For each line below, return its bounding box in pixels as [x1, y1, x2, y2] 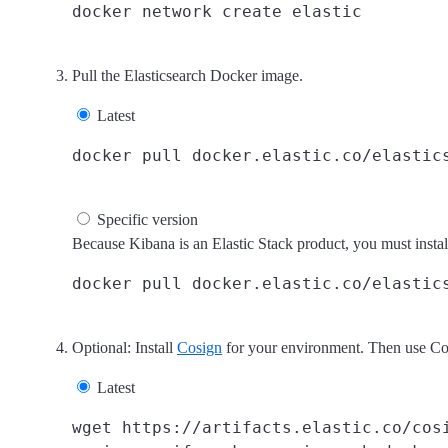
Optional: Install [72, 338, 177, 356]
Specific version [97, 210, 198, 228]
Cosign [177, 338, 222, 356]
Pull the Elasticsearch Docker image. [72, 66, 303, 84]
